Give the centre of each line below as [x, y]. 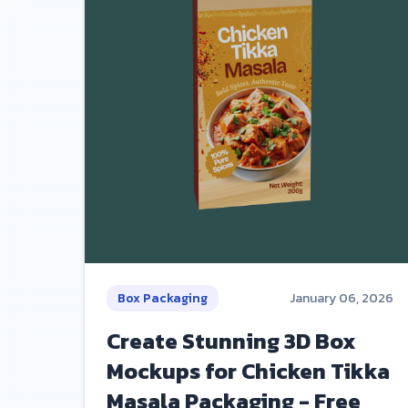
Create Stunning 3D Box [231, 341]
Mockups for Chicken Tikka [248, 371]
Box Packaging [163, 298]
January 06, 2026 [342, 298]
